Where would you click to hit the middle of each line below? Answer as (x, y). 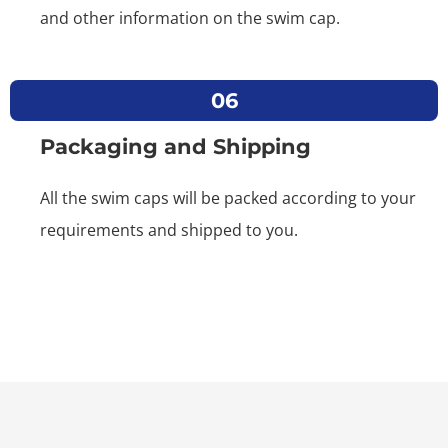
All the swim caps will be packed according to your (228, 198)
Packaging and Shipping (175, 147)
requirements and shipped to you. (169, 230)
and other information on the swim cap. (190, 18)
